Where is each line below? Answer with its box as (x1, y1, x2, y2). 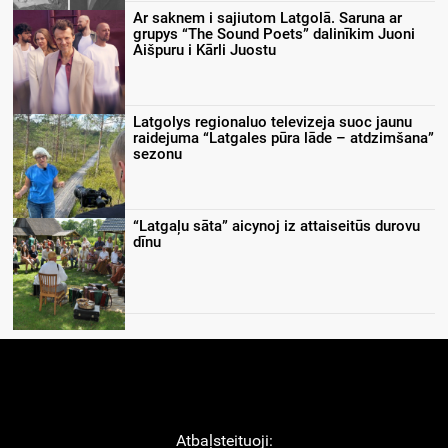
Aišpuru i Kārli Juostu (133, 41, 276, 60)
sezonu (133, 145, 182, 164)
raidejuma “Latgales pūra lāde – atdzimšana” (133, 129, 434, 148)
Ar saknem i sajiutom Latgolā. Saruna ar (133, 9, 402, 28)
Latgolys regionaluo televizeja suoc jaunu (133, 113, 412, 132)
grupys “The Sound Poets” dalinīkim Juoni (133, 25, 415, 44)
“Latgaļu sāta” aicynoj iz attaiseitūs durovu (133, 217, 420, 236)
